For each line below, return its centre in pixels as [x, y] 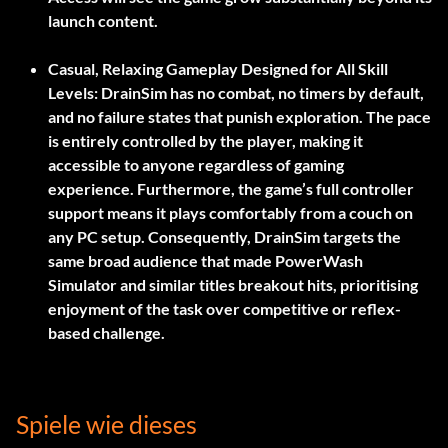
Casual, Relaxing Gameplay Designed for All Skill [218, 69]
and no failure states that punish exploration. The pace [239, 117]
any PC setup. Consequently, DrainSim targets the [224, 237]
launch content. [103, 21]
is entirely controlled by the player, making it [205, 141]
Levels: [73, 93]
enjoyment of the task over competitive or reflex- [224, 309]
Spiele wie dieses [106, 424]
